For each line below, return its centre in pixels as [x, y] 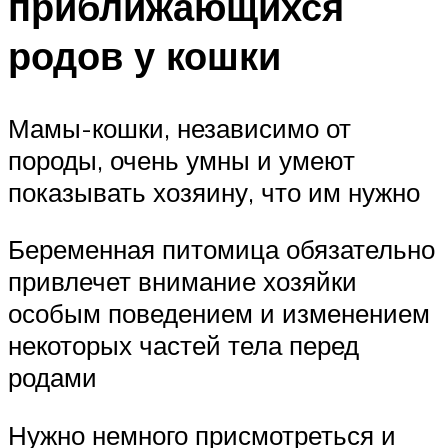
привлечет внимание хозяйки [182, 281]
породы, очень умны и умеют [181, 159]
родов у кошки [144, 55]
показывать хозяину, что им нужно [214, 191]
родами [52, 377]
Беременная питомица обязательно [221, 249]
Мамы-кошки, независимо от [179, 127]
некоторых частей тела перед [183, 345]
